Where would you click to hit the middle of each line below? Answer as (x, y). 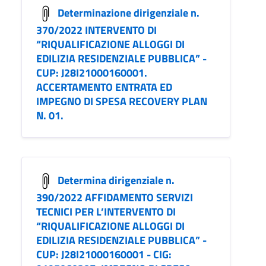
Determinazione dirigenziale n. (129, 12)
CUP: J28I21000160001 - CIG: (104, 255)
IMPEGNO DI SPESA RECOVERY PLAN (122, 102)
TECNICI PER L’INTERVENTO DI (106, 212)
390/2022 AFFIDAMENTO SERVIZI (115, 198)
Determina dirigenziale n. (116, 180)
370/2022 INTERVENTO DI (96, 30)
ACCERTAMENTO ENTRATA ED (104, 87)
